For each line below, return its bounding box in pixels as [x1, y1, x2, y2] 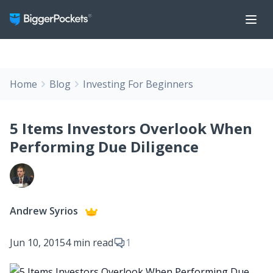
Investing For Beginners [83, 77, 193, 91]
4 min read [65, 236, 113, 249]
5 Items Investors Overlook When [10, 118, 252, 138]
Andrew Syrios [10, 204, 80, 218]
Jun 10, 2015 [10, 236, 65, 249]
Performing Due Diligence [10, 136, 199, 157]
